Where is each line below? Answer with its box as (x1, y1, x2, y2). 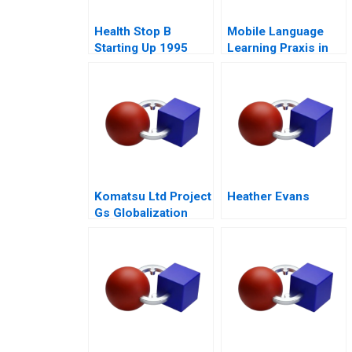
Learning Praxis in (227, 41, 328, 56)
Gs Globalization (94, 206, 188, 221)
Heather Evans (227, 189, 310, 204)
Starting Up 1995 (94, 41, 188, 56)
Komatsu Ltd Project (94, 189, 211, 204)
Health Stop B (94, 24, 171, 39)
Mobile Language (227, 24, 324, 39)
